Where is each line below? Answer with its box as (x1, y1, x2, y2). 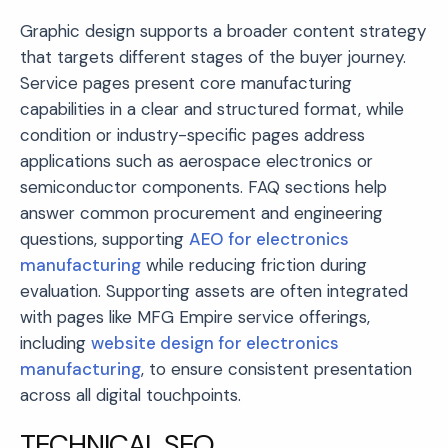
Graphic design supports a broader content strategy (20, 19, 426, 42)
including (20, 331, 91, 354)
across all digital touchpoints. (20, 383, 241, 406)
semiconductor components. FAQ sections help (20, 175, 387, 198)
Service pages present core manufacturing (20, 71, 352, 94)
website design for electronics (91, 331, 339, 354)
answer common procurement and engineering (20, 201, 383, 224)
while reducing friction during (141, 253, 367, 276)
